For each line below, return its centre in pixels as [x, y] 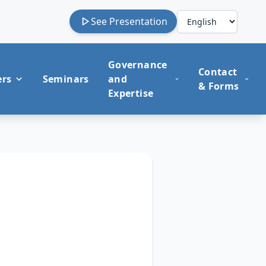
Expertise [131, 93]
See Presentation [129, 21]
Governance [137, 65]
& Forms [218, 86]
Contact [218, 72]
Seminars [66, 79]
